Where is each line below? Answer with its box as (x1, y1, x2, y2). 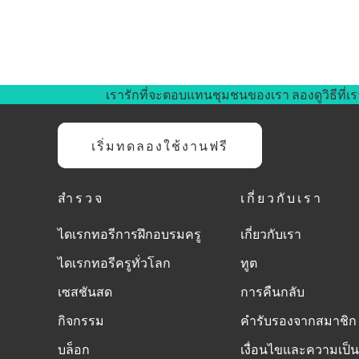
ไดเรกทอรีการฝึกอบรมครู (58, 225, 201, 242)
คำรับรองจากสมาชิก (240, 312, 357, 329)
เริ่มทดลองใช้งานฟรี (91, 137, 228, 154)
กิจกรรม (58, 312, 104, 329)
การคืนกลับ (240, 283, 305, 300)
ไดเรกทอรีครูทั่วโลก (58, 254, 171, 271)
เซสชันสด (58, 283, 112, 300)
